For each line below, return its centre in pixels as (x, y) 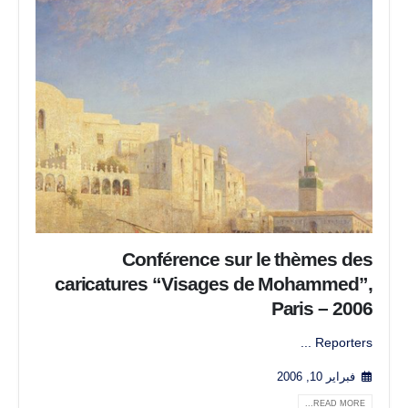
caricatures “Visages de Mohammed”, (213, 284)
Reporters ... (344, 343)
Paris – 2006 (321, 309)
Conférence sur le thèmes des (247, 260)
